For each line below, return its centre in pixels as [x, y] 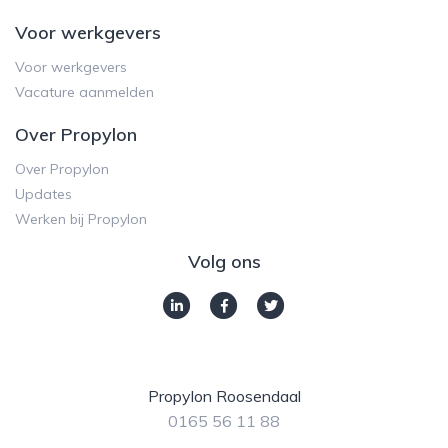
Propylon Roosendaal [224, 396]
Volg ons [224, 262]
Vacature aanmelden [84, 92]
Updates [43, 194]
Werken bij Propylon [81, 219]
